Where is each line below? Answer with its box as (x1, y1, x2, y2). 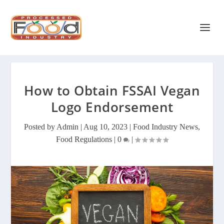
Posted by (24, 122, 56, 131)
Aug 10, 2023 (83, 122, 127, 131)
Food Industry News (133, 122, 198, 131)
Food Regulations (56, 135, 112, 143)
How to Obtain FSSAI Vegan (23, 81, 200, 99)
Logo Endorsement (50, 98, 173, 116)
